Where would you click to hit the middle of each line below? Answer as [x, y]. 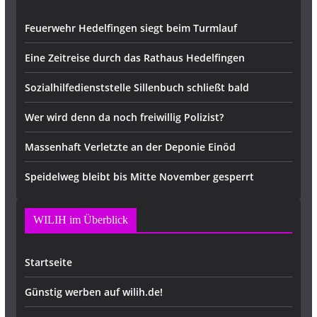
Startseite [48, 262]
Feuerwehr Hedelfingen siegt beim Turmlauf [131, 28]
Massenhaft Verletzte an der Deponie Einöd [130, 147]
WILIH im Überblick [80, 220]
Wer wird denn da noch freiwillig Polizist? [124, 117]
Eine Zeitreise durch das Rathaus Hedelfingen [134, 58]
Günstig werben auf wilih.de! [93, 292]
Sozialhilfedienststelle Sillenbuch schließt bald [137, 87]
